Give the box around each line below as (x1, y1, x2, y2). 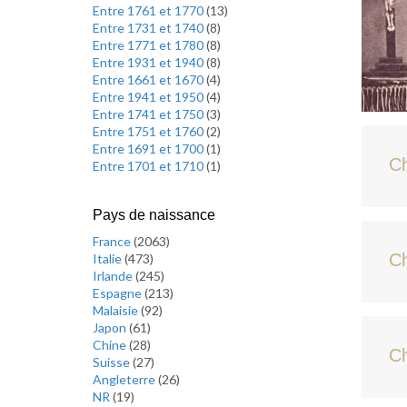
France (93, 233, 134, 249)
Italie (93, 251, 124, 266)
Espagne (93, 285, 144, 301)
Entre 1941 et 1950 (93, 89, 206, 104)
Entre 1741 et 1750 (93, 106, 206, 122)
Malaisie (93, 303, 141, 318)
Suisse (93, 354, 133, 370)
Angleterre (93, 372, 158, 387)
